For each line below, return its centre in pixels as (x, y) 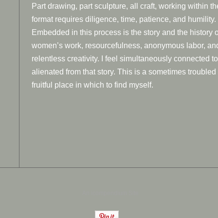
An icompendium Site (110, 193)
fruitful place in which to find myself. (92, 85)
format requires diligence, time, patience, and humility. (124, 19)
